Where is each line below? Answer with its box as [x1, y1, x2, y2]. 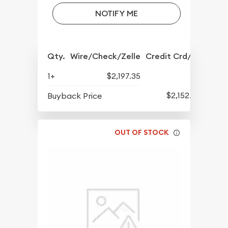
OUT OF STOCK [115, 128, 169, 137]
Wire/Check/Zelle [70, 50, 141, 62]
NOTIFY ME [95, 8, 138, 19]
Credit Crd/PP [146, 50, 201, 62]
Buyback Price [47, 90, 102, 101]
